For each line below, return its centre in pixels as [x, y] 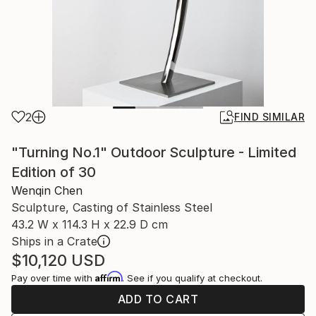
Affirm [109, 276]
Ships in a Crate [54, 241]
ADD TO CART [158, 299]
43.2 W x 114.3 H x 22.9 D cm [90, 224]
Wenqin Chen [47, 190]
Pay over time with [53, 278]
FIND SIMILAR [269, 117]
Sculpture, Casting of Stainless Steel [112, 207]
